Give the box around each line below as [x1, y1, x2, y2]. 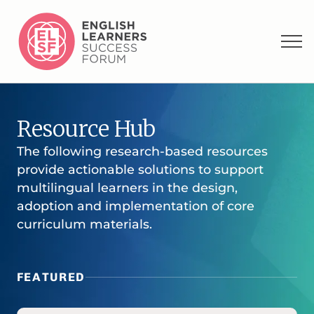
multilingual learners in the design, [16, 180, 238, 196]
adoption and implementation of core [16, 198, 254, 214]
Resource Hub [16, 115, 156, 144]
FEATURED [16, 270, 86, 285]
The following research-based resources [16, 144, 268, 159]
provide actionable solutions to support [16, 162, 264, 177]
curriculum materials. [16, 217, 152, 232]
